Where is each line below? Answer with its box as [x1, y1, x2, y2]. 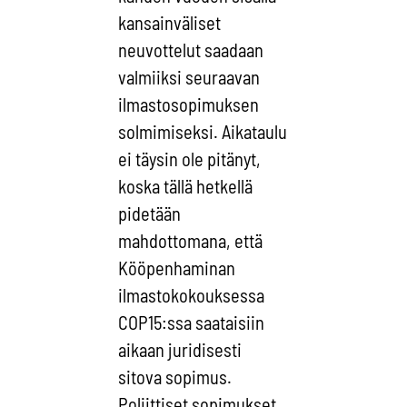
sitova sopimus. [118, 365, 233, 388]
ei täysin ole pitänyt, [118, 147, 262, 170]
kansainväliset [118, 11, 222, 34]
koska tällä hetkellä [118, 174, 253, 197]
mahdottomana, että [118, 229, 263, 252]
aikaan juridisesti [118, 338, 243, 361]
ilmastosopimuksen [118, 93, 260, 115]
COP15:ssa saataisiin [118, 311, 265, 333]
